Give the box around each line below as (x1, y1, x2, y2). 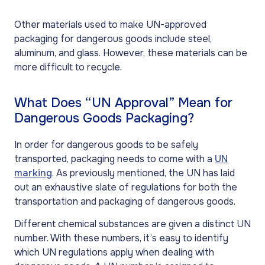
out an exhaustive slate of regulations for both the (14, 180, 237, 193)
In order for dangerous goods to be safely (14, 138, 198, 151)
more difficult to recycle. (14, 61, 124, 74)
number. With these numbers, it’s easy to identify (14, 232, 228, 245)
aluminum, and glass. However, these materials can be (14, 47, 247, 60)
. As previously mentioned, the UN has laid (52, 166, 235, 179)
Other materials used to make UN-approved (14, 18, 206, 31)
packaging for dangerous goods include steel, (14, 33, 212, 46)
